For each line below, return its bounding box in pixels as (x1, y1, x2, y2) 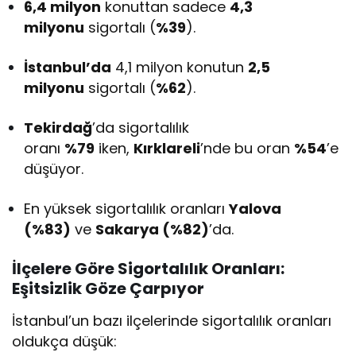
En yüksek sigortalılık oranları (24, 199, 230, 219)
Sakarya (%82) (95, 219, 210, 240)
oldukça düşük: (12, 331, 118, 352)
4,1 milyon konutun (111, 57, 249, 78)
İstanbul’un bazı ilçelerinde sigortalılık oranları (12, 311, 332, 331)
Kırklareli (133, 138, 201, 159)
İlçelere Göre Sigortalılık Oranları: (12, 257, 284, 281)
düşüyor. (24, 159, 83, 180)
